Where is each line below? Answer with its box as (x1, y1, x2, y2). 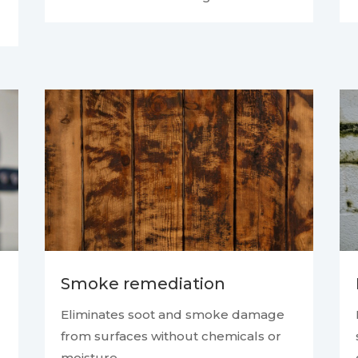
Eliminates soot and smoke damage (60, 307, 284, 323)
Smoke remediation (60, 274, 225, 294)
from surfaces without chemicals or (60, 328, 281, 344)
